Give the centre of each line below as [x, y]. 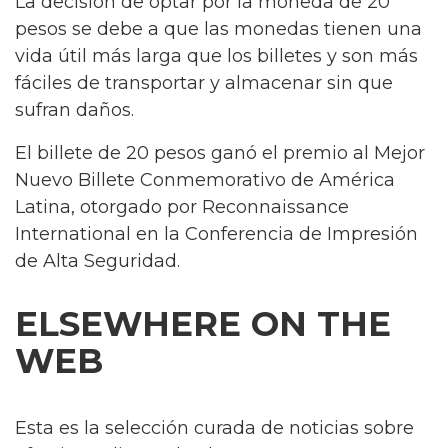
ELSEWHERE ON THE [203, 323]
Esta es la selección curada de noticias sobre [214, 427]
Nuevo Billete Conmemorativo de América [205, 179]
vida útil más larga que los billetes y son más [216, 56]
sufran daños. [74, 110]
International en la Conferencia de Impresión [216, 233]
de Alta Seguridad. [97, 260]
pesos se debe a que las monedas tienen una [218, 29]
